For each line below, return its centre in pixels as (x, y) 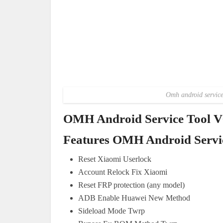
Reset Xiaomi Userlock (115, 159)
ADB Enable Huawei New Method (134, 198)
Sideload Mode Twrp (111, 211)
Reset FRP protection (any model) (131, 185)
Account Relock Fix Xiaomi (123, 172)
